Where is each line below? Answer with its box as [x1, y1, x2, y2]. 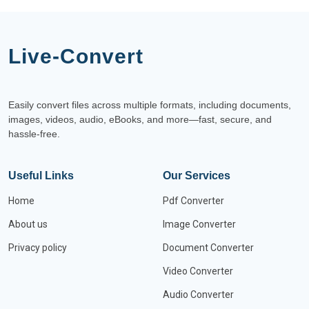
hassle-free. [8, 128, 60, 139]
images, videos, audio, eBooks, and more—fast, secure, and [8, 114, 272, 125]
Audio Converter [163, 289, 234, 300]
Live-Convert [8, 45, 143, 68]
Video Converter [163, 266, 233, 277]
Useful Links [8, 170, 74, 181]
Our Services [163, 170, 230, 181]
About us [8, 219, 48, 230]
